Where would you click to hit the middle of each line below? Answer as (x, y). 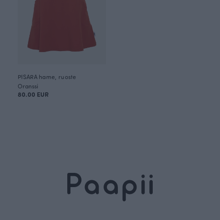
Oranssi (28, 86)
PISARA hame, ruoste (47, 77)
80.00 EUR (33, 94)
